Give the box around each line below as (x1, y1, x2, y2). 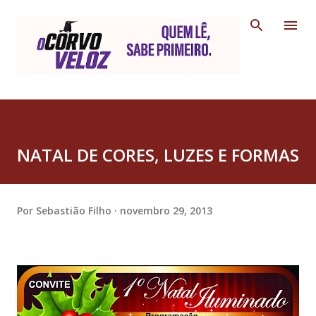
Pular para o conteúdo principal (88, 12, 228, 23)
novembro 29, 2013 (120, 203, 212, 217)
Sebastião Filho (36, 203, 111, 217)
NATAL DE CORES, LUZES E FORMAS (17, 143, 299, 167)
